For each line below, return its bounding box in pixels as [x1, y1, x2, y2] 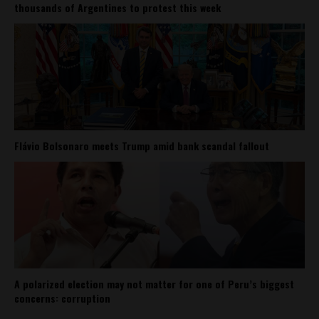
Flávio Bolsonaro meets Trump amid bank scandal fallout [14, 137, 269, 153]
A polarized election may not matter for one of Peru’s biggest [14, 276, 294, 291]
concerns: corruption [14, 290, 110, 305]
